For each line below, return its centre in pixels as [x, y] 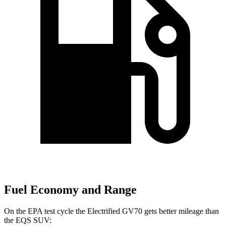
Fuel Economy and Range [70, 190]
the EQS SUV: [28, 220]
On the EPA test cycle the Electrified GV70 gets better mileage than [111, 211]
